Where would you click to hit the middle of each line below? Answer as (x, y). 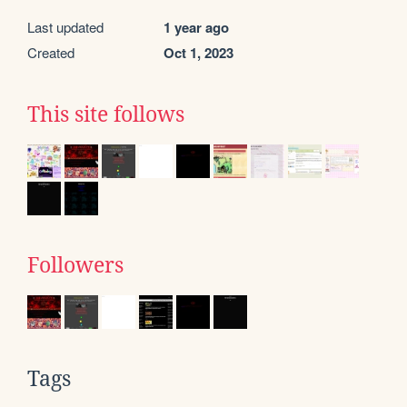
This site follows (106, 114)
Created (51, 52)
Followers (75, 265)
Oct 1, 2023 (199, 53)
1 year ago (196, 27)
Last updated (65, 27)
